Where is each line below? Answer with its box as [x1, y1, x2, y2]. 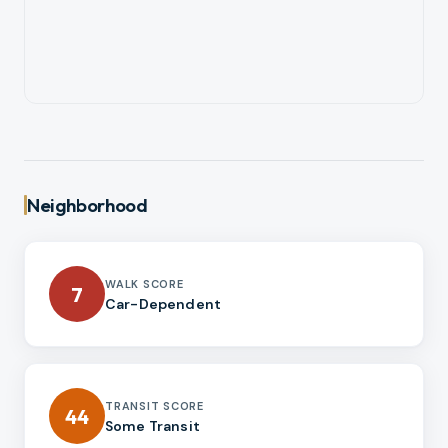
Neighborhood [27, 193, 148, 218]
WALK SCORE [105, 276, 184, 291]
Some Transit [105, 416, 200, 435]
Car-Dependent [105, 294, 221, 313]
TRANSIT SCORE [105, 398, 205, 413]
